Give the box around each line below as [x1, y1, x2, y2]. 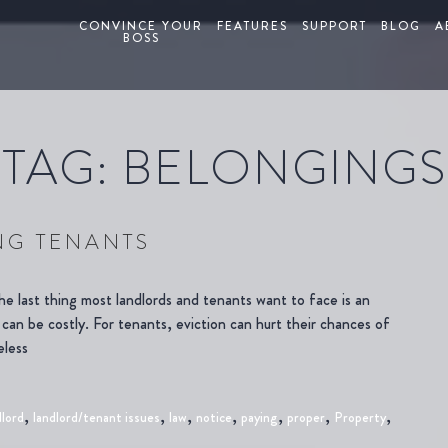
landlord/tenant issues [33, 406, 160, 427]
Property [334, 406, 386, 427]
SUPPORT [302, 17, 367, 35]
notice [196, 406, 232, 427]
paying [241, 406, 278, 427]
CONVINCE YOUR [79, 17, 203, 35]
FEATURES [217, 17, 288, 35]
